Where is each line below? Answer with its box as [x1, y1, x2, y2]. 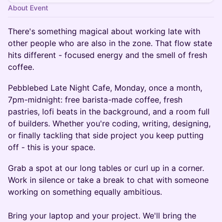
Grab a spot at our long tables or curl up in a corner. [8, 163, 204, 173]
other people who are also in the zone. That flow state [8, 38, 212, 48]
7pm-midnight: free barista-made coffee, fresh [8, 95, 182, 105]
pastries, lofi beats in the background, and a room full [8, 107, 210, 116]
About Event [8, 3, 48, 12]
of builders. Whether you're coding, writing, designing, [8, 118, 211, 128]
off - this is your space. [8, 142, 95, 152]
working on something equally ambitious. [8, 187, 162, 197]
